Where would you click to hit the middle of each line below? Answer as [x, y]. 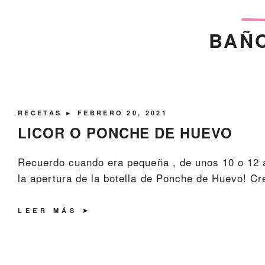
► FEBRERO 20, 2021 [116, 113]
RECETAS [42, 113]
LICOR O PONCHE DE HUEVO [125, 133]
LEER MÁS [47, 211]
